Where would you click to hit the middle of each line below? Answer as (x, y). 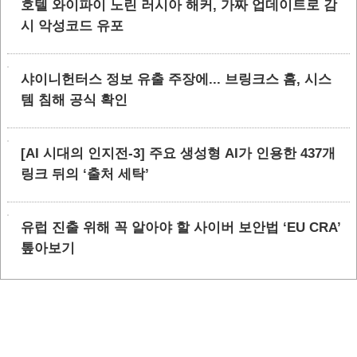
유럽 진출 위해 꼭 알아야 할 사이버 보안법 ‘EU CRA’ (180, 228)
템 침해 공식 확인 (74, 100)
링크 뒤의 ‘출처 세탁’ (85, 174)
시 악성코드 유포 (72, 26)
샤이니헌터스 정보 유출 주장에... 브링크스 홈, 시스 (176, 79)
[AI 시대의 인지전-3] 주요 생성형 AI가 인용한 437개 (178, 153)
